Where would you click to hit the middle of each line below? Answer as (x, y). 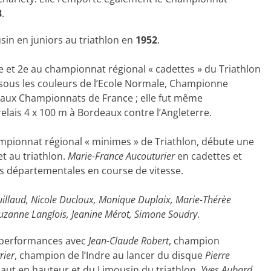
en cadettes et (208, 156)
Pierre (217, 255)
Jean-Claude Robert (129, 241)
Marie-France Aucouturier (121, 156)
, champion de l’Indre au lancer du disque (110, 255)
